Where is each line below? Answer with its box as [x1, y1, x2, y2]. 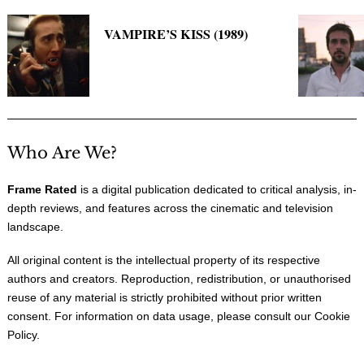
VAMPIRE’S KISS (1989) [104, 24, 249, 44]
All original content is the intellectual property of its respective [7, 253, 320, 267]
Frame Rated [7, 183, 77, 197]
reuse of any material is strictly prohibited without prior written [7, 291, 322, 305]
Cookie [314, 310, 350, 323]
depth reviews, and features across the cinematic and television [7, 201, 333, 215]
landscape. [7, 220, 63, 234]
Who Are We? [7, 143, 117, 163]
